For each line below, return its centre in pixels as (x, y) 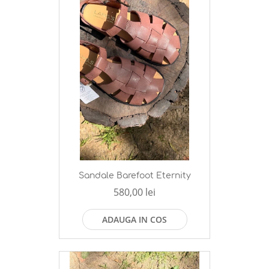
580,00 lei (134, 192)
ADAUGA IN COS (134, 220)
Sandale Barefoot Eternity (134, 176)
